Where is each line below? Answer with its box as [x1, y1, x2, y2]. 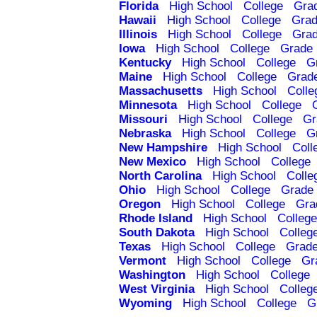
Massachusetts [119, 84, 202, 98]
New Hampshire [119, 141, 207, 155]
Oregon [119, 197, 161, 212]
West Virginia [119, 282, 195, 296]
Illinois [119, 28, 157, 42]
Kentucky [119, 56, 171, 70]
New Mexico [119, 155, 186, 169]
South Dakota [119, 226, 195, 240]
